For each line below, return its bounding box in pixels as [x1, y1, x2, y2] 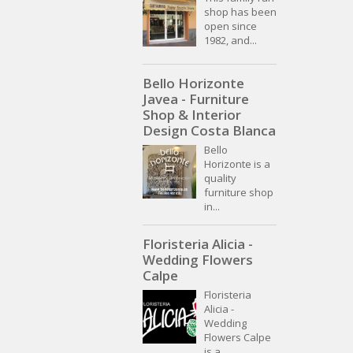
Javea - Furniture [143, 90, 249, 109]
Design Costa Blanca [143, 121, 276, 140]
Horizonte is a [204, 157, 270, 172]
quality [204, 171, 236, 186]
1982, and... [204, 33, 257, 48]
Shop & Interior [143, 106, 241, 124]
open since [204, 19, 257, 34]
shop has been [204, 5, 277, 20]
